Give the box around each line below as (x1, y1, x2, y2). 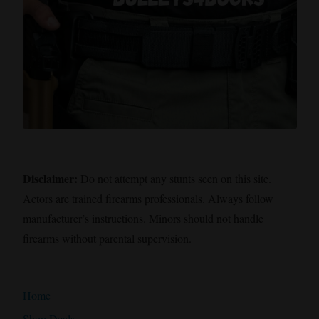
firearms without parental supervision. (22, 230, 192, 246)
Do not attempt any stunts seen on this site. (77, 170, 271, 186)
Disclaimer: (22, 169, 78, 187)
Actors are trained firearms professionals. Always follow (22, 190, 273, 206)
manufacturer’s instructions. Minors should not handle (22, 210, 263, 226)
